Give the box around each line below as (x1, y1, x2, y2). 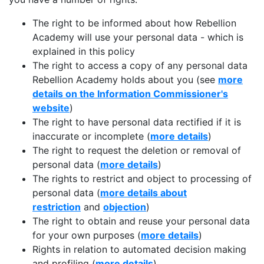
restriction (32, 201, 81, 213)
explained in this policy (32, 45, 135, 57)
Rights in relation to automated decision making (32, 243, 246, 255)
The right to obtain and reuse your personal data (32, 215, 250, 227)
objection (103, 201, 146, 213)
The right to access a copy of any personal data (32, 60, 247, 71)
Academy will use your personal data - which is (32, 31, 243, 43)
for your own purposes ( (32, 229, 141, 241)
